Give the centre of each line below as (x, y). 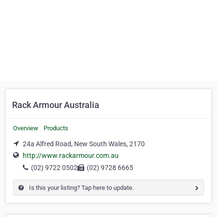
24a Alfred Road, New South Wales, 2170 (84, 144)
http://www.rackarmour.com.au (71, 156)
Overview (26, 128)
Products (56, 128)
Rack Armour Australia (56, 105)
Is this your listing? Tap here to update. (81, 188)
